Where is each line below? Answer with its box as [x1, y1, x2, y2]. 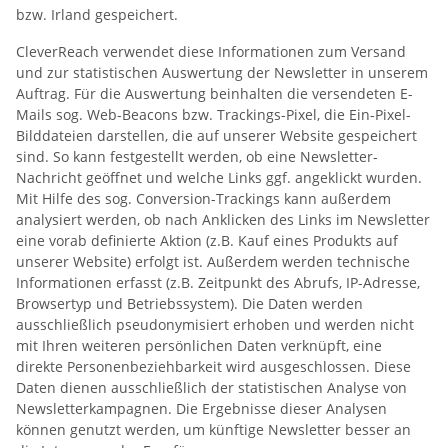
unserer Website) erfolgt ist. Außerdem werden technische [16, 251, 410, 271]
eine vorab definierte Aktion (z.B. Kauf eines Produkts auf [16, 230, 398, 250]
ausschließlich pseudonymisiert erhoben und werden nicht [16, 314, 414, 334]
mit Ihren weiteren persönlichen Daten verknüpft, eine [16, 335, 382, 355]
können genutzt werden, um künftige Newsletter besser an [16, 419, 411, 439]
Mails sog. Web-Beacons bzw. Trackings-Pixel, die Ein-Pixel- [16, 104, 411, 124]
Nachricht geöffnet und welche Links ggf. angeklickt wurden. [16, 167, 422, 187]
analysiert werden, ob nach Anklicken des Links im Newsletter [16, 209, 430, 229]
